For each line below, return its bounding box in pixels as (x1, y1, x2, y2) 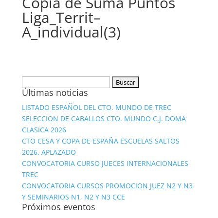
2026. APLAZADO (21, 147, 76, 157)
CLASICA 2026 (21, 125, 66, 134)
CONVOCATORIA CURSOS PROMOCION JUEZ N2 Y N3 (21, 181, 193, 190)
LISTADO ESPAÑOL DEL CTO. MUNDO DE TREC (21, 103, 171, 112)
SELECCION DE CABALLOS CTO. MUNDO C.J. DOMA (21, 114, 186, 123)
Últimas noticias (21, 87, 88, 98)
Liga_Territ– (21, 7, 101, 27)
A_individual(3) (21, 22, 121, 42)
